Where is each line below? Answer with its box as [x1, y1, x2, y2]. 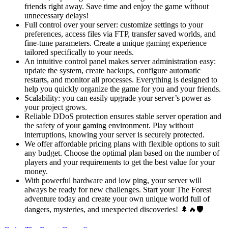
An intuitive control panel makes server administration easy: [24, 57, 216, 66]
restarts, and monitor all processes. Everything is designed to [24, 75, 217, 84]
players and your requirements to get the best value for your [24, 158, 215, 167]
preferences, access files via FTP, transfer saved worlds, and [24, 30, 216, 39]
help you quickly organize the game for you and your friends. [24, 84, 221, 94]
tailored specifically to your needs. [24, 48, 134, 57]
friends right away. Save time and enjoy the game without [24, 2, 209, 11]
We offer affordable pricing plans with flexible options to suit [24, 139, 219, 149]
